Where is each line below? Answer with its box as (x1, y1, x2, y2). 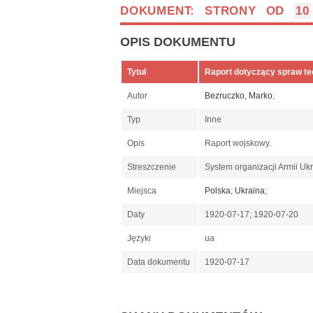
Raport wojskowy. (205, 138, 273, 149)
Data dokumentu (127, 257, 190, 268)
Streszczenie (127, 162, 176, 173)
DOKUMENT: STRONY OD (120, 4, 294, 17)
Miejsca (127, 186, 156, 196)
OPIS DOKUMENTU (120, 35, 235, 50)
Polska (205, 186, 231, 196)
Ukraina (235, 186, 265, 196)
